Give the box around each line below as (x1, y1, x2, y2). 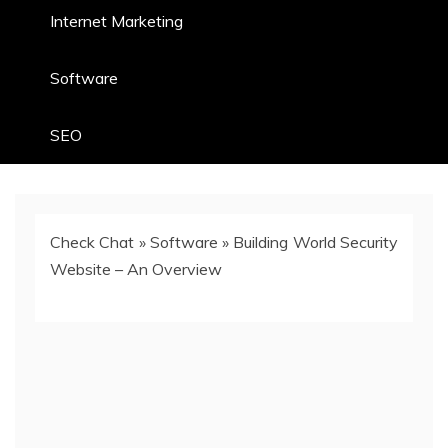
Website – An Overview (50, 258, 222, 279)
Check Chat (50, 231, 135, 252)
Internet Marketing (50, 10, 183, 31)
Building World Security (233, 231, 399, 252)
